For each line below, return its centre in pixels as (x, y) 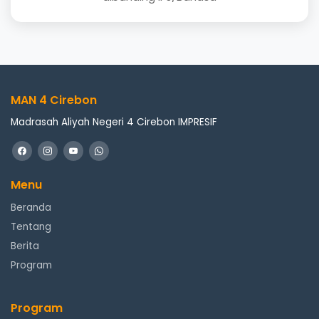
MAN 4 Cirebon (54, 100)
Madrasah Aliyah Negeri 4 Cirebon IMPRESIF (114, 122)
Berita (25, 246)
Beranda (31, 208)
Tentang (31, 227)
